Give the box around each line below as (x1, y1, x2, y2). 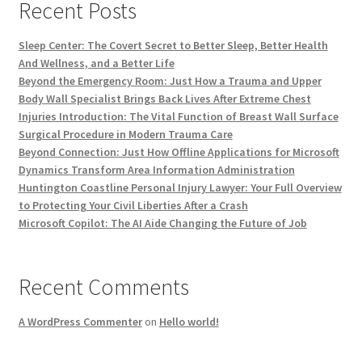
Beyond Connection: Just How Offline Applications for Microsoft (18, 145, 339, 160)
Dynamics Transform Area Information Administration (18, 162, 295, 178)
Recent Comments (18, 272, 189, 302)
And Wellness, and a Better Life (18, 56, 175, 71)
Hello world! (158, 314, 219, 330)
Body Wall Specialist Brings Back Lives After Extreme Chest (18, 91, 311, 107)
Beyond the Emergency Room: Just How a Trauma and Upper (18, 74, 322, 89)
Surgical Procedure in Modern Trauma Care (18, 127, 233, 142)
